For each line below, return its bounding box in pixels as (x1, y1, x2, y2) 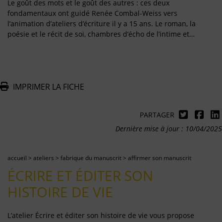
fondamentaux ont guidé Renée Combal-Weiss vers (7, 8, 177, 18)
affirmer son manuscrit (128, 153, 191, 162)
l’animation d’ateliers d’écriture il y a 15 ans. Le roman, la (7, 18, 196, 28)
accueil (7, 153, 27, 162)
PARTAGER (140, 110, 176, 119)
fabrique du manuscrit (60, 153, 121, 162)
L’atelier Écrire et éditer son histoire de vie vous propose (7, 210, 194, 220)
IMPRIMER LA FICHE (11, 81, 84, 92)
